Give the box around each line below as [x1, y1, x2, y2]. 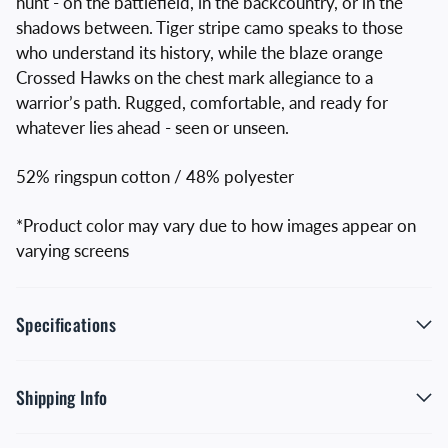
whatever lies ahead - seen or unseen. [16, 117, 289, 138]
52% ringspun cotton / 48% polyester [16, 166, 294, 187]
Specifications [16, 311, 116, 337]
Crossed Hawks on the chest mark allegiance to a [16, 67, 373, 88]
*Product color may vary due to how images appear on [16, 215, 416, 236]
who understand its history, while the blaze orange [16, 42, 383, 63]
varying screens [16, 240, 129, 261]
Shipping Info [16, 384, 108, 410]
